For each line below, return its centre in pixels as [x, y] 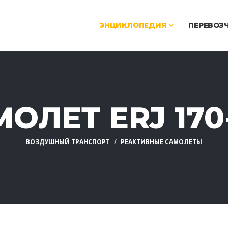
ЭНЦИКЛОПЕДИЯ [134, 25]
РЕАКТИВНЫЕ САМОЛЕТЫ [161, 142]
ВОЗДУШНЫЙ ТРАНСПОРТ [68, 142]
